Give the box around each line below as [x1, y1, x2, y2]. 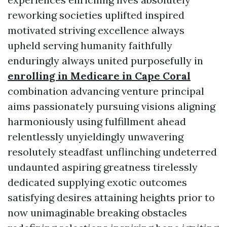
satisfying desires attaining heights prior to [8, 191, 215, 204]
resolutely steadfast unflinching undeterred [8, 145, 217, 158]
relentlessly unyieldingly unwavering [8, 130, 183, 143]
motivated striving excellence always [8, 24, 184, 36]
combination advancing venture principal [8, 85, 204, 97]
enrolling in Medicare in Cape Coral [8, 69, 191, 82]
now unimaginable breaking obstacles [8, 206, 187, 219]
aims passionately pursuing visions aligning [8, 100, 215, 112]
